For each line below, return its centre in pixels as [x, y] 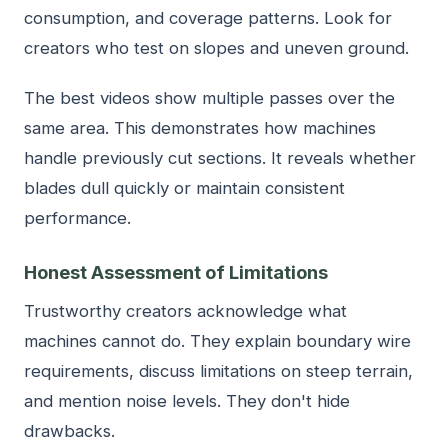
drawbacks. [69, 430]
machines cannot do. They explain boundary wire [217, 340]
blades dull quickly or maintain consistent [184, 187]
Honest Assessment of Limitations [176, 271]
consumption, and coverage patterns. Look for [208, 17]
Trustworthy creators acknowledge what [185, 310]
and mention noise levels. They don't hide [187, 400]
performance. [77, 217]
